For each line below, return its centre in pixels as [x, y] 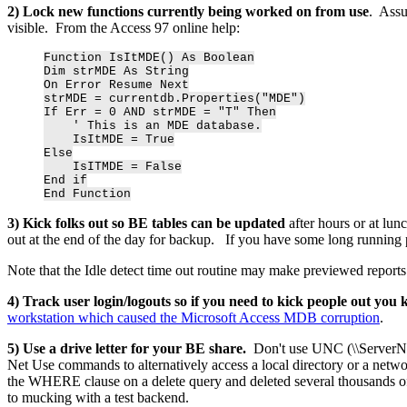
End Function [87, 194]
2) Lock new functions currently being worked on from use [188, 11]
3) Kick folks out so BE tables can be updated [148, 223]
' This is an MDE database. [153, 125]
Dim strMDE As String [116, 71]
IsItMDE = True [109, 139]
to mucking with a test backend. [100, 397]
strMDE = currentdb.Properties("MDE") [174, 98]
